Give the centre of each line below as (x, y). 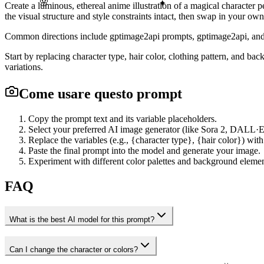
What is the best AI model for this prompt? (82, 219)
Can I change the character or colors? (74, 250)
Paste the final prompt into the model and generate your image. (144, 150)
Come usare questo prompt (100, 93)
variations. (24, 67)
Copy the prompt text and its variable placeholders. (123, 118)
